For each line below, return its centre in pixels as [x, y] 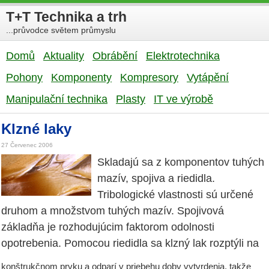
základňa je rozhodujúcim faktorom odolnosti [108, 227]
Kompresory [149, 77]
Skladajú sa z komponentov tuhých [181, 162]
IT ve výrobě [183, 99]
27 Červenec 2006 [27, 145]
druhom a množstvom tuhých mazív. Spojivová [113, 211]
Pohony [24, 77]
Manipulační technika [57, 99]
